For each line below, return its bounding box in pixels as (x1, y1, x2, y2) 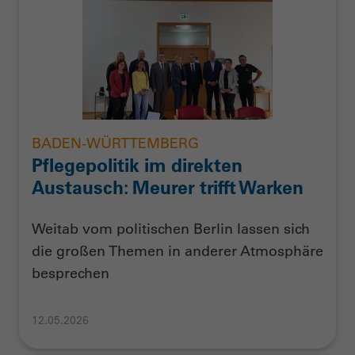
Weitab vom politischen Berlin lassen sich (32, 219, 310, 238)
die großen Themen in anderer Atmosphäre (32, 242, 323, 260)
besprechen (32, 264, 109, 282)
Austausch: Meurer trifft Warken (32, 176, 303, 200)
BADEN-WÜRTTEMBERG (32, 135, 199, 153)
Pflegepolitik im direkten (32, 154, 242, 177)
